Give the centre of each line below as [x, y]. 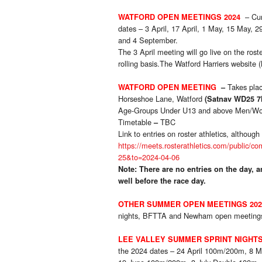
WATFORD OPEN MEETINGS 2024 [182, 17]
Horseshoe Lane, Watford [161, 99]
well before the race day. [162, 181]
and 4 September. [148, 40]
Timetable [136, 122]
